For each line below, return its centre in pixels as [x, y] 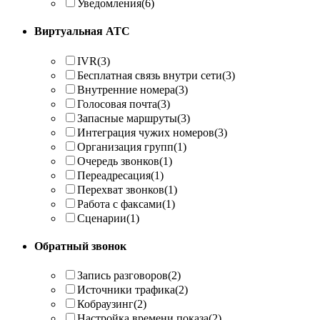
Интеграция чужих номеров [146, 132]
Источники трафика [126, 290]
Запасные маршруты [127, 118]
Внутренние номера [126, 89]
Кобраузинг [105, 304]
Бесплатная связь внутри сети [150, 75]
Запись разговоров [122, 276]
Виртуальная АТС [82, 31]
